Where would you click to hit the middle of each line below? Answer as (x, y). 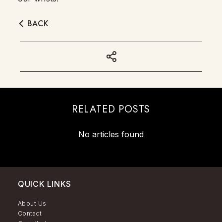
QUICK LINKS (45, 184)
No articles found (111, 135)
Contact (30, 214)
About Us (32, 204)
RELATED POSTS (111, 110)
